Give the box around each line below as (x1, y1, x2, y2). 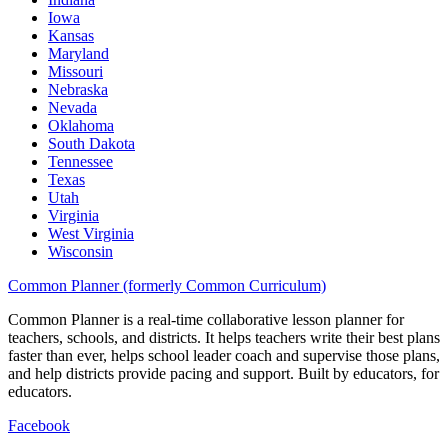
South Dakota (48, 135, 135, 153)
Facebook (8, 417, 70, 435)
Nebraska (48, 81, 108, 99)
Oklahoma (48, 117, 114, 135)
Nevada (48, 99, 97, 117)
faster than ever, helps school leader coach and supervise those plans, (8, 347, 440, 365)
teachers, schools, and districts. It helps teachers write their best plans (8, 329, 440, 347)
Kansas (48, 27, 94, 45)
